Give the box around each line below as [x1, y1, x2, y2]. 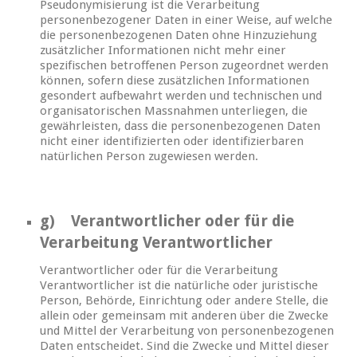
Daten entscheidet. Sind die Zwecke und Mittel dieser [40, 339, 329, 354]
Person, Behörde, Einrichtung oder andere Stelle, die [40, 293, 328, 308]
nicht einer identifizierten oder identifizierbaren [40, 134, 304, 149]
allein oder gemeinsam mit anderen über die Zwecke [40, 308, 328, 324]
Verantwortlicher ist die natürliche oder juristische [40, 278, 318, 293]
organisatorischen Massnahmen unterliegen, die [40, 104, 308, 119]
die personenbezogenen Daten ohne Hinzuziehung [40, 28, 317, 43]
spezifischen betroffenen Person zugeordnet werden [40, 58, 328, 73]
